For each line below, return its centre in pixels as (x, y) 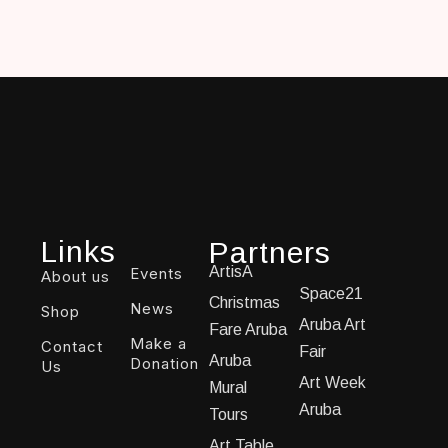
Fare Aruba (248, 330)
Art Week (332, 383)
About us (75, 277)
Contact (71, 347)
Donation (165, 364)
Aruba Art (332, 325)
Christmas (245, 303)
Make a (159, 344)
